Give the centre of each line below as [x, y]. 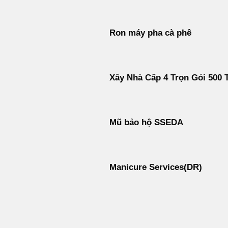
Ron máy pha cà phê [150, 33]
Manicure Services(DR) [155, 167]
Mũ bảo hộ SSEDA [146, 123]
